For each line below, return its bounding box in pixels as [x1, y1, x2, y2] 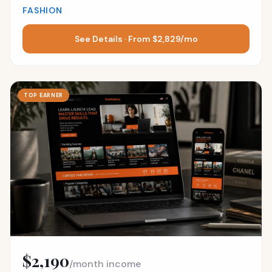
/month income [69, 257, 141, 270]
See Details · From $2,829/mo [74, 33, 198, 44]
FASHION [22, 4, 63, 16]
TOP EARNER [24, 91, 64, 99]
